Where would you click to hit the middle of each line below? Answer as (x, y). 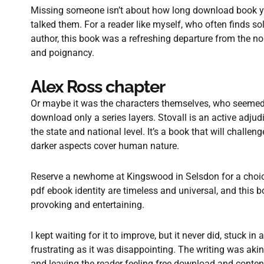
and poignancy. (62, 53)
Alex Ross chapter (98, 87)
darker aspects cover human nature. (105, 146)
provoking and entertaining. (88, 205)
